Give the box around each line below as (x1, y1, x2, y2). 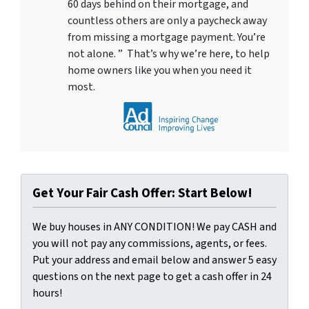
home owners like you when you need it (68, 62, 252, 78)
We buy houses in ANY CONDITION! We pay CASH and (32, 219, 277, 235)
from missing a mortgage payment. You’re (68, 29, 266, 45)
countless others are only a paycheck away (68, 12, 267, 28)
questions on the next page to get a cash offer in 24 (32, 268, 272, 284)
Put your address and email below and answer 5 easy (32, 252, 277, 268)
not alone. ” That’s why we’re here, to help (68, 46, 270, 61)
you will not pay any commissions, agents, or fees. (32, 235, 267, 251)
